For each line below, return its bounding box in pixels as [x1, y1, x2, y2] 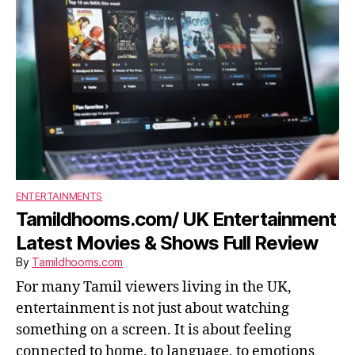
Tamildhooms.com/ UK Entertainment [16, 208, 337, 231]
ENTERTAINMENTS [16, 189, 103, 203]
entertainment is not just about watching [16, 300, 289, 319]
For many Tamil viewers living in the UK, [16, 278, 292, 297]
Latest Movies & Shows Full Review [16, 231, 319, 255]
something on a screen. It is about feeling [16, 321, 292, 340]
